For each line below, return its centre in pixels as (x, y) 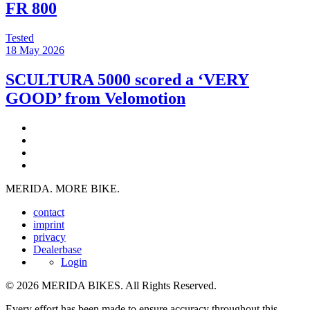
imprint (49, 224)
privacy (49, 237)
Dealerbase (57, 249)
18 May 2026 (35, 50)
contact (49, 212)
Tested (20, 37)
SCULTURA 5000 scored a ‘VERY (127, 79)
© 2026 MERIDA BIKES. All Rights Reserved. (111, 285)
